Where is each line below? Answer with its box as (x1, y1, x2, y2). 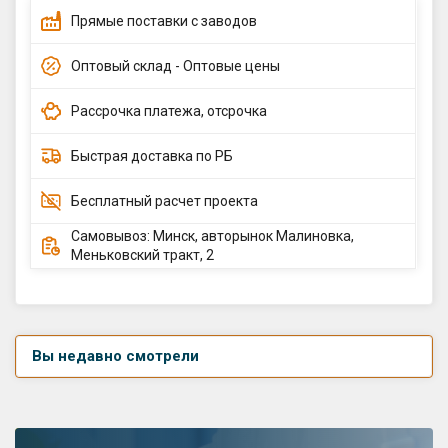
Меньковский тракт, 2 (71, 247, 214, 264)
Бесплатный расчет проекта (71, 192, 258, 209)
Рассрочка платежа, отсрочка (71, 102, 267, 119)
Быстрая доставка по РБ (71, 147, 233, 164)
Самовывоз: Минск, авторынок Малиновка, (71, 228, 354, 245)
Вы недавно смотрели (32, 347, 199, 366)
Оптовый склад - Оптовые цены (71, 57, 280, 74)
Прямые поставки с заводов (71, 12, 257, 29)
